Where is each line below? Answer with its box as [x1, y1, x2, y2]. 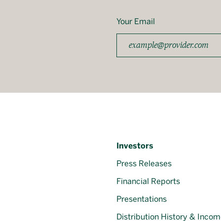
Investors [116, 141, 153, 150]
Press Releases [116, 159, 172, 168]
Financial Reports [116, 177, 180, 186]
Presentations [116, 194, 167, 204]
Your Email [116, 17, 155, 26]
